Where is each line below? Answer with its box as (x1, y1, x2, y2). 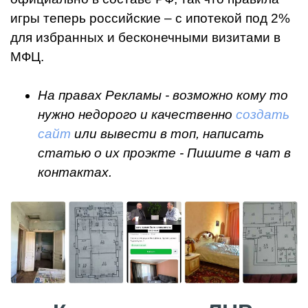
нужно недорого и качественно (38, 107, 236, 122)
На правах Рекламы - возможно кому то (38, 88, 288, 102)
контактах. (38, 165, 112, 179)
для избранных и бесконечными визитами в (10, 30, 280, 45)
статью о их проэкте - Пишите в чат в (38, 146, 291, 160)
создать (236, 107, 289, 122)
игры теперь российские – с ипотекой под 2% (10, 11, 290, 25)
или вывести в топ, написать (71, 126, 264, 141)
